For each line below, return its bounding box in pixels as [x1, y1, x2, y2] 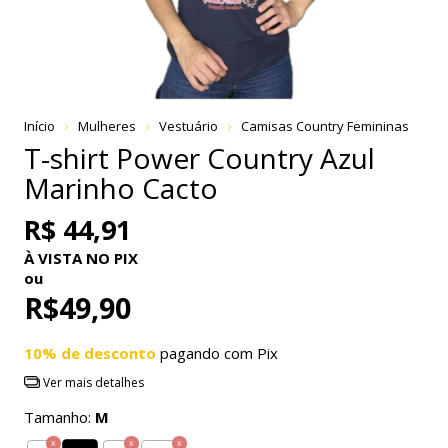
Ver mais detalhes [39, 373, 144, 391]
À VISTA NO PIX [24, 247, 138, 268]
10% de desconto [24, 342, 156, 363]
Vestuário [159, 116, 218, 135]
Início [24, 116, 55, 135]
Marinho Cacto [24, 168, 218, 207]
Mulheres [78, 116, 136, 135]
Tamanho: [24, 406, 95, 427]
